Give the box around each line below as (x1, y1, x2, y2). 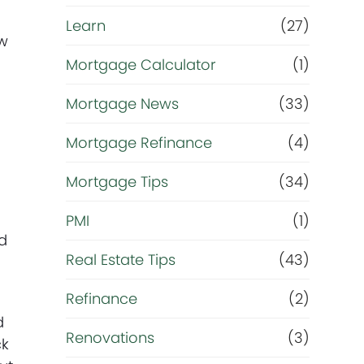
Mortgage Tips (65, 171, 168, 192)
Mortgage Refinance (65, 132, 212, 153)
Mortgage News (65, 93, 179, 114)
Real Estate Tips (65, 249, 175, 270)
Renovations (65, 327, 154, 348)
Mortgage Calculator (65, 54, 216, 75)
